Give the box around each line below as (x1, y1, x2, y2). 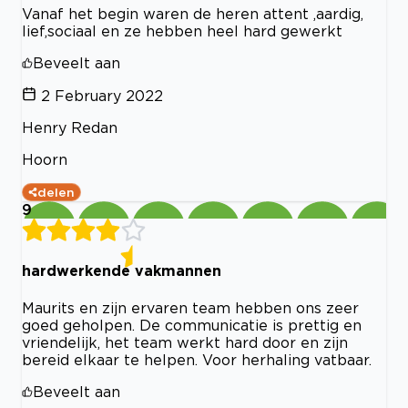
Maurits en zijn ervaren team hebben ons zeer (22, 299, 359, 316)
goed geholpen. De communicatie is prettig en (22, 316, 362, 333)
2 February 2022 (41, 87, 163, 105)
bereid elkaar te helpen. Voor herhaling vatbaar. (22, 351, 372, 368)
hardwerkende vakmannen (22, 262, 221, 280)
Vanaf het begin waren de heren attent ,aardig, (22, 5, 363, 23)
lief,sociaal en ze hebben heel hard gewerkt (22, 23, 342, 40)
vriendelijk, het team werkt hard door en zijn (22, 333, 348, 351)
